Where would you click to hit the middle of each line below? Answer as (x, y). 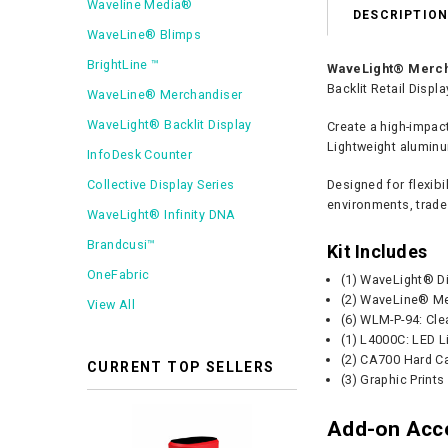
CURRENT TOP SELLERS (181, 367)
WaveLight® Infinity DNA (161, 214)
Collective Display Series (161, 184)
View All (111, 304)
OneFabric (118, 274)
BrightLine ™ (123, 64)
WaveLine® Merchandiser (165, 94)
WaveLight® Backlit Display (169, 124)
